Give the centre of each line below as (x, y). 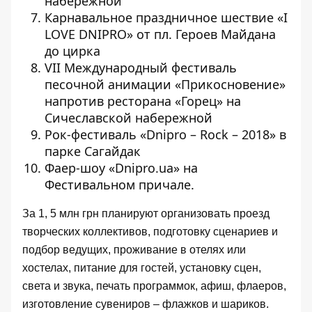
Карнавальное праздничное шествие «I (166, 17)
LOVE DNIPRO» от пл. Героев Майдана (160, 34)
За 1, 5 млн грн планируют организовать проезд (146, 213)
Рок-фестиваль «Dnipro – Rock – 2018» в (165, 134)
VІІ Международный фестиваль (141, 67)
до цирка (72, 50)
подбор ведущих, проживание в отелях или (134, 249)
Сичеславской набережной (128, 117)
